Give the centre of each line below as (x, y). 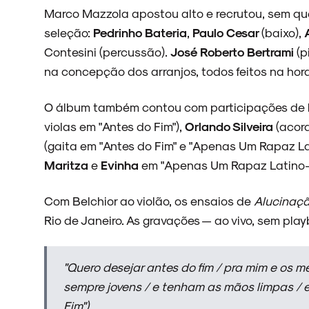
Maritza (68, 165)
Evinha (121, 165)
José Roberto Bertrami (233, 51)
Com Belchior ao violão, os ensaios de (149, 200)
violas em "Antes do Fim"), (114, 126)
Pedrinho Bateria (140, 32)
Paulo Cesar (227, 32)
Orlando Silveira (229, 126)
